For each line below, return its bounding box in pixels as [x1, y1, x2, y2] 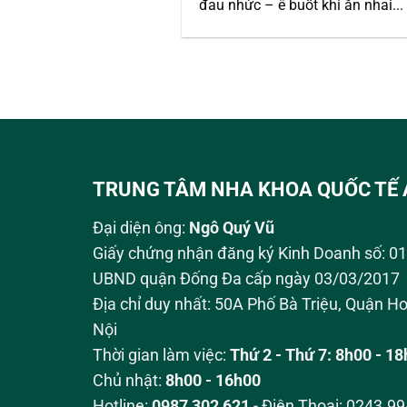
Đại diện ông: [93, 219, 189, 238]
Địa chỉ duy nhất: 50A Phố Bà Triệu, [93, 295, 345, 314]
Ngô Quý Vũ [189, 219, 274, 238]
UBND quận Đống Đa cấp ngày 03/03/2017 [93, 270, 400, 289]
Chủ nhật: [93, 372, 165, 391]
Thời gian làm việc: [93, 346, 230, 365]
